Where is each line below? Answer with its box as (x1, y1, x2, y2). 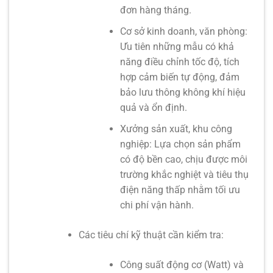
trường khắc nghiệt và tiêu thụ (120, 168, 249, 180)
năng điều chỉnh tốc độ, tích (120, 56, 240, 68)
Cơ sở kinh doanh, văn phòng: (120, 26, 248, 38)
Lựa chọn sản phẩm (152, 138, 241, 150)
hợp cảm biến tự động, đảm (120, 71, 240, 83)
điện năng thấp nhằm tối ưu (120, 183, 241, 196)
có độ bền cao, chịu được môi (120, 153, 248, 165)
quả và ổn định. (120, 102, 188, 114)
